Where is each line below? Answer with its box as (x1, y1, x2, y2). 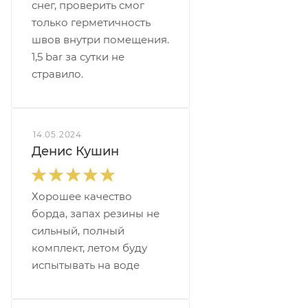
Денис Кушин (32, 143, 119, 159)
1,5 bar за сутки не (32, 49, 124, 63)
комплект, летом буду (32, 241, 147, 254)
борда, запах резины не (32, 207, 159, 220)
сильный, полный (32, 224, 124, 237)
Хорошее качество (32, 190, 132, 203)
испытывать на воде (32, 258, 140, 272)
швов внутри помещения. (32, 32, 169, 46)
